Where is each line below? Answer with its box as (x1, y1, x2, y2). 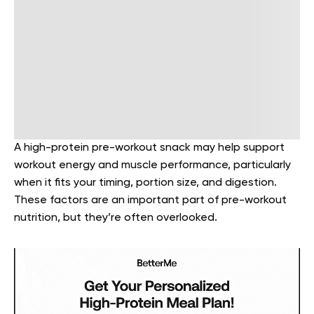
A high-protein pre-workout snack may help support (14, 142, 285, 153)
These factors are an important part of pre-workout (14, 195, 287, 206)
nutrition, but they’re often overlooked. (14, 212, 217, 224)
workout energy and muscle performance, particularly (14, 160, 291, 171)
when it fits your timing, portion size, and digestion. (14, 177, 277, 189)
